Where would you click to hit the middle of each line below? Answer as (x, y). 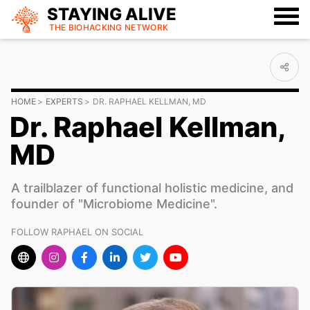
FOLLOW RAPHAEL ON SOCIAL (77, 232)
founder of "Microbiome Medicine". (114, 204)
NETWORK (147, 27)
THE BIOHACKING (87, 27)
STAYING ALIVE (112, 14)
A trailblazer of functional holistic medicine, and (152, 188)
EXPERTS (64, 101)
